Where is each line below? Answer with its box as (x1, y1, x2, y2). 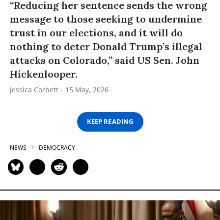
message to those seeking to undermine (10, 12, 202, 25)
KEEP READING (87, 117, 133, 126)
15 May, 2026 (65, 84, 109, 94)
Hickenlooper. (10, 67, 78, 80)
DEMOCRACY (39, 143, 75, 152)
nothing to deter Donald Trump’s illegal (10, 40, 202, 53)
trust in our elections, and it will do (10, 26, 183, 39)
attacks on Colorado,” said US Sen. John (10, 54, 199, 66)
